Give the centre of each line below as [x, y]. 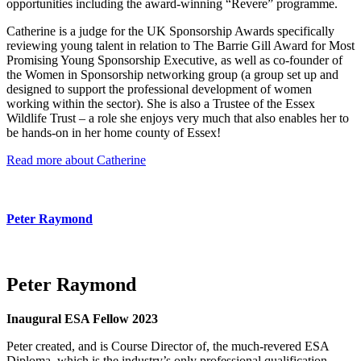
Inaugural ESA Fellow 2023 [82, 318]
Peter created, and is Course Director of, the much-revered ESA [168, 346]
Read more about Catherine [76, 160]
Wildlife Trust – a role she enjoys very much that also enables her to [178, 118]
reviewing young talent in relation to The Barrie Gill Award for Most [180, 45]
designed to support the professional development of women [159, 89]
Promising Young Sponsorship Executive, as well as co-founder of [174, 60]
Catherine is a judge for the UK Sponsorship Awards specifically [170, 31]
